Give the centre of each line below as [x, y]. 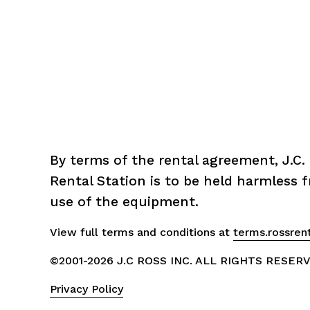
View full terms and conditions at [142, 232]
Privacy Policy [87, 289]
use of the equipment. [125, 201]
